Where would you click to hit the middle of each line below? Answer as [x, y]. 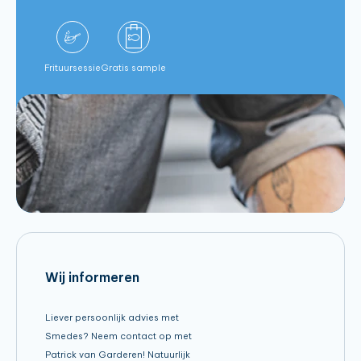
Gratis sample [133, 67]
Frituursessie [73, 67]
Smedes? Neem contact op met [118, 336]
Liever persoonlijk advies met [112, 317]
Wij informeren [92, 277]
